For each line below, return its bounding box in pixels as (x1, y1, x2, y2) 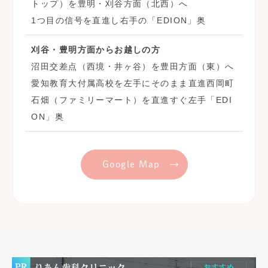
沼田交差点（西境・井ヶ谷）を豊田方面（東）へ (31, 62, 234, 72)
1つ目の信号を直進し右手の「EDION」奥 (31, 16, 206, 26)
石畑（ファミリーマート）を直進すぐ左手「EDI (31, 95, 233, 105)
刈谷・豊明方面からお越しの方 (31, 45, 161, 55)
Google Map (102, 160, 160, 169)
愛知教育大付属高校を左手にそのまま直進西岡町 (31, 78, 234, 89)
